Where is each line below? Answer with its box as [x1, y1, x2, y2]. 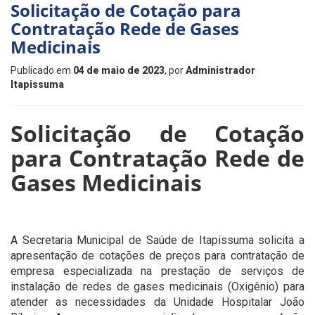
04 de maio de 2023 [73, 65, 165, 76]
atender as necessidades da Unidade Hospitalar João [11, 295, 304, 309]
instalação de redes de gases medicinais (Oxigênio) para [11, 279, 304, 293]
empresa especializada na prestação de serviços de [11, 264, 304, 278]
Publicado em [11, 65, 73, 76]
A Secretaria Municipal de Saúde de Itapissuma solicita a [11, 233, 304, 247]
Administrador [186, 65, 255, 76]
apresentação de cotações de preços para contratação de [11, 248, 304, 262]
